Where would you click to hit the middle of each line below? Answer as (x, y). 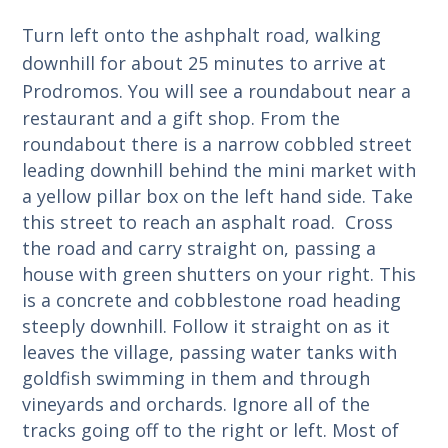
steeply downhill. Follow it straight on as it (206, 325)
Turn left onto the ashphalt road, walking (202, 34)
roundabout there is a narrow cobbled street (217, 143)
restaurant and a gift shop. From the (181, 117)
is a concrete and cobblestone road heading (212, 299)
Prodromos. (75, 90)
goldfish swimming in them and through (196, 377)
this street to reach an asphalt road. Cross (208, 221)
